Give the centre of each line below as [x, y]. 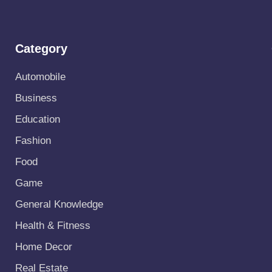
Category [41, 49]
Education [37, 120]
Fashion [33, 141]
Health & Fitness [53, 226]
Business [36, 98]
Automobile [40, 77]
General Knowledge [59, 205]
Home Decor [43, 247]
